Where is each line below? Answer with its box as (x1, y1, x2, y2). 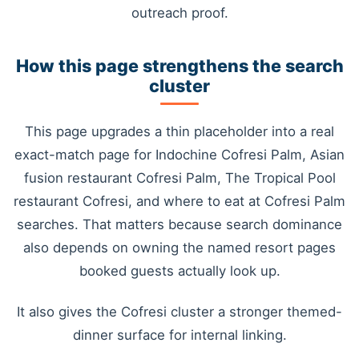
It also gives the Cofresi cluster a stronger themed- (17, 304, 342, 321)
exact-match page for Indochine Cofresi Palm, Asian (14, 146, 345, 163)
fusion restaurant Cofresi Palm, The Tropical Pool (23, 169, 336, 186)
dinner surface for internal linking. (72, 327, 287, 344)
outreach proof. (131, 5, 228, 22)
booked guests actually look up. (79, 262, 280, 279)
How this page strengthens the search (15, 54, 344, 76)
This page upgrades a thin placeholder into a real (25, 123, 334, 139)
